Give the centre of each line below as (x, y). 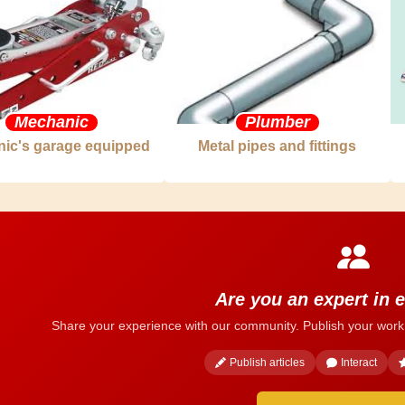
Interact (359, 363)
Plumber (277, 122)
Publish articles (268, 363)
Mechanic (51, 122)
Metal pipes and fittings (278, 146)
